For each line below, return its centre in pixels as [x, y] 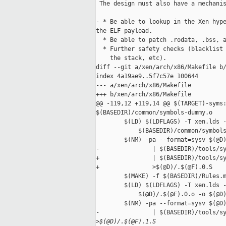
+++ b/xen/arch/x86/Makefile [144, 95]
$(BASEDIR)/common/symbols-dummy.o [154, 113]
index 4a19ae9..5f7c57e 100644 [147, 76]
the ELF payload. [124, 31]
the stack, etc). [131, 58]
